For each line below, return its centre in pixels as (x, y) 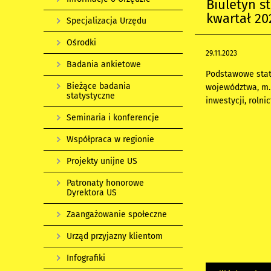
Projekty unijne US (102, 161)
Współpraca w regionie (110, 139)
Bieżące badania (99, 86)
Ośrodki (81, 43)
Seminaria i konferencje (113, 118)
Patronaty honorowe (105, 183)
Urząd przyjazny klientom (115, 236)
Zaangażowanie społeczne (117, 214)
